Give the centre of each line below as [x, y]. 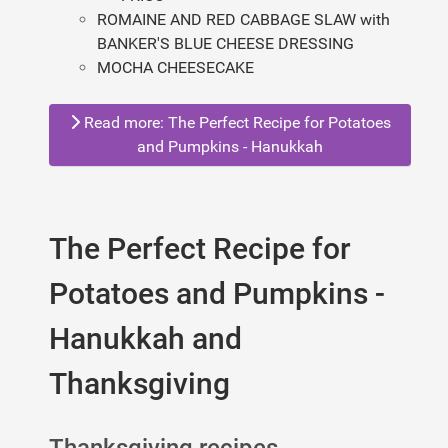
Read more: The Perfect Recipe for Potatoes [235, 123]
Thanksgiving [139, 384]
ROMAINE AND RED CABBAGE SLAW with [243, 20]
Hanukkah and [145, 339]
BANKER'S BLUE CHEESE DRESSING [225, 44]
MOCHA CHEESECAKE [175, 68]
